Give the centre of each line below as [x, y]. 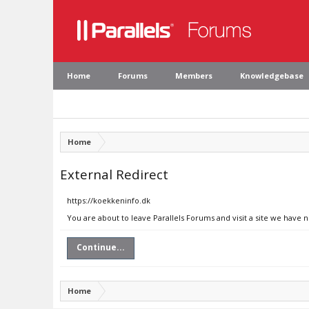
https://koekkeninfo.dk [109, 200]
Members [194, 76]
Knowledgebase [272, 76]
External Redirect [114, 174]
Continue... [101, 247]
